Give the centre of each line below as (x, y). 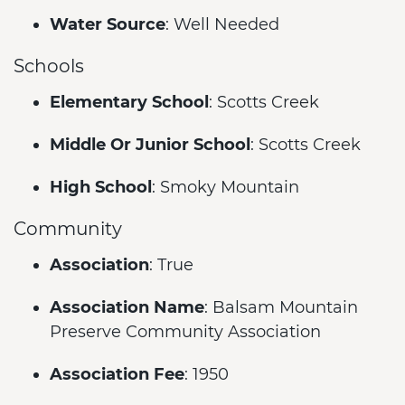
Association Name (127, 307)
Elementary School (129, 102)
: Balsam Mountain (281, 307)
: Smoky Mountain (226, 187)
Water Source (108, 24)
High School (101, 187)
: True (171, 265)
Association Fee (117, 374)
